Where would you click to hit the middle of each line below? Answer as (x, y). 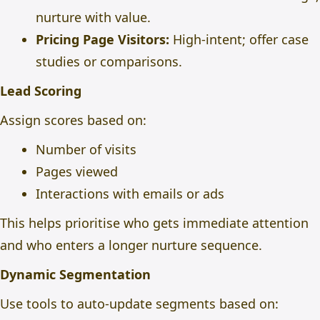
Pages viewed (77, 171)
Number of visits (86, 149)
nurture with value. (93, 17)
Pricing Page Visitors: (102, 39)
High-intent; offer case (239, 39)
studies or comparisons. (109, 61)
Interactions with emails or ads (130, 194)
